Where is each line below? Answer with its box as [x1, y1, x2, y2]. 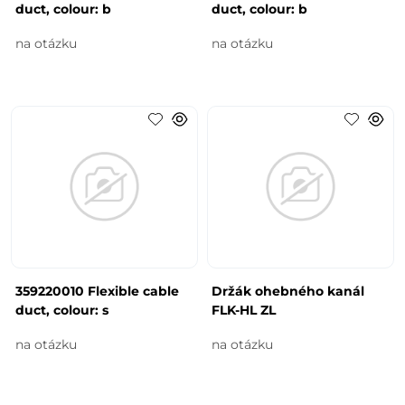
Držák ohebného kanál [212, 282, 364, 299]
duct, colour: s [15, 301, 109, 318]
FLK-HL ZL [212, 301, 276, 318]
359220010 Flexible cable [15, 282, 180, 299]
